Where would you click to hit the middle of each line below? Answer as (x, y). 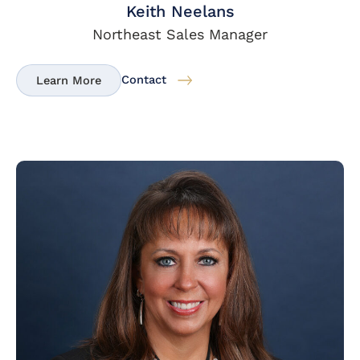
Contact (144, 80)
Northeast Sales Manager (180, 35)
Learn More (69, 81)
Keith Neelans (180, 12)
